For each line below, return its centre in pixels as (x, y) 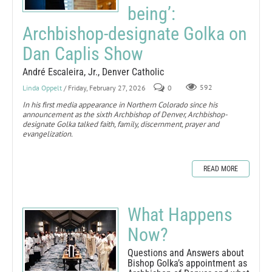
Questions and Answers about (186, 253)
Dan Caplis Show (83, 53)
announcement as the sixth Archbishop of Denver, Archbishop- (125, 114)
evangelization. (48, 134)
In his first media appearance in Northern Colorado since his (120, 104)
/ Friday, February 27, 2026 (105, 87)
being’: (151, 13)
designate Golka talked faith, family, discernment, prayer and (121, 124)
